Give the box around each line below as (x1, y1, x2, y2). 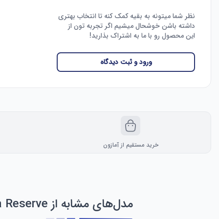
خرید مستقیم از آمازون (103, 140, 158, 150)
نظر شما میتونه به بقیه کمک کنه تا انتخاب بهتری (58, 11, 195, 22)
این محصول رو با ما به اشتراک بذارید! (89, 30, 195, 41)
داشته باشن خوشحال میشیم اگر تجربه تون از (68, 21, 195, 31)
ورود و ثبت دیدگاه (100, 57, 152, 67)
